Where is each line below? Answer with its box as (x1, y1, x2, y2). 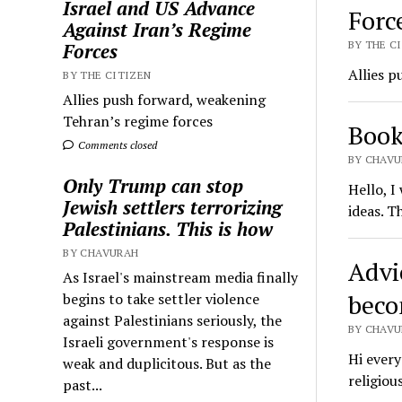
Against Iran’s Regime (63, 17, 252, 43)
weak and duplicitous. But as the (63, 354, 272, 374)
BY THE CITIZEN (63, 68, 152, 83)
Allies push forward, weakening (63, 90, 267, 110)
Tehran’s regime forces (63, 111, 214, 132)
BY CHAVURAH (63, 246, 139, 260)
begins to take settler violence (63, 289, 260, 310)
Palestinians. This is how (63, 216, 274, 242)
